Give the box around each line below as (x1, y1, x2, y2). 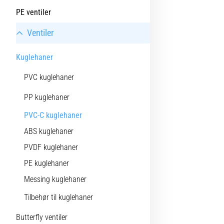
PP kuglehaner (24, 92, 69, 102)
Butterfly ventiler (16, 212, 67, 222)
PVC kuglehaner (24, 72, 74, 82)
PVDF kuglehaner (24, 142, 78, 152)
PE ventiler (16, 7, 51, 17)
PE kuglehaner (24, 158, 69, 168)
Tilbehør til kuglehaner (24, 192, 93, 202)
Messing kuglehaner (24, 174, 86, 184)
